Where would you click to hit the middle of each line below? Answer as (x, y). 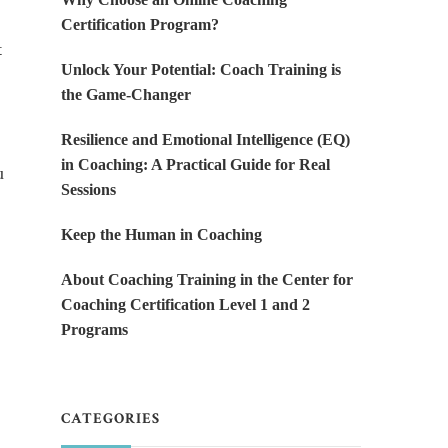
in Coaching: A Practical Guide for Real (195, 165)
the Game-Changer (126, 95)
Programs (94, 330)
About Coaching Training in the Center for (207, 280)
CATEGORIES (110, 419)
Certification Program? (140, 25)
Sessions (88, 190)
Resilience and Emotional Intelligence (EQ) (205, 140)
